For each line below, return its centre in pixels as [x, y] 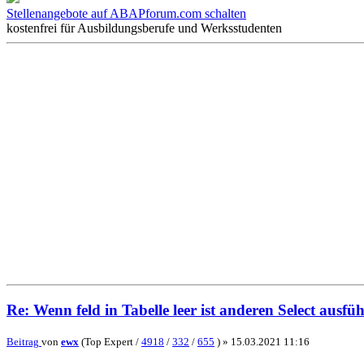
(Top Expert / [110, 342]
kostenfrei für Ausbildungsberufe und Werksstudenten [144, 28]
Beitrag [23, 342]
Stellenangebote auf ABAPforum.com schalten [126, 13]
